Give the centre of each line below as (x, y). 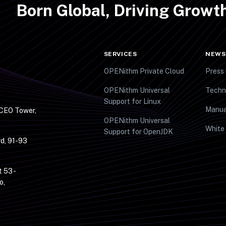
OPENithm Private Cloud (144, 71)
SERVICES (120, 54)
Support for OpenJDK (138, 132)
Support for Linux (132, 101)
